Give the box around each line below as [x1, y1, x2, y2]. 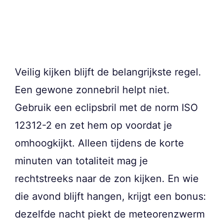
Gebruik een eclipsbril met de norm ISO [15, 102, 198, 114]
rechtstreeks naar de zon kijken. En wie [15, 173, 199, 185]
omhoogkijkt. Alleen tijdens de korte [15, 137, 184, 149]
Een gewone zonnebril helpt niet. [15, 84, 170, 96]
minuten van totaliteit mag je [15, 155, 148, 167]
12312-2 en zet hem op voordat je [15, 119, 172, 132]
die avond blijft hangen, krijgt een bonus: [15, 190, 206, 203]
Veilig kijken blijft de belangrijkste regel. [15, 66, 201, 78]
